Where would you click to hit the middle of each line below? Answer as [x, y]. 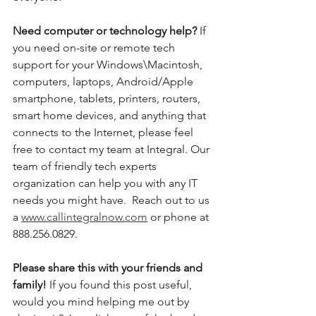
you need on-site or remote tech [95, 47]
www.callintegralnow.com [84, 217]
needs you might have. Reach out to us [113, 200]
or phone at [180, 217]
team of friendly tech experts [86, 166]
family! [31, 284]
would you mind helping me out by [102, 301]
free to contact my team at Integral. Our [113, 149]
